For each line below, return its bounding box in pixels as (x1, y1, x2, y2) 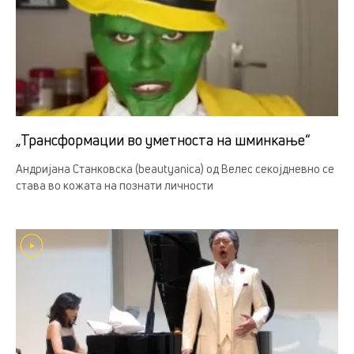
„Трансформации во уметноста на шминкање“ (16, 130, 311, 150)
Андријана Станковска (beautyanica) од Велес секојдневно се (16, 161, 334, 177)
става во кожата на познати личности (16, 178, 213, 194)
